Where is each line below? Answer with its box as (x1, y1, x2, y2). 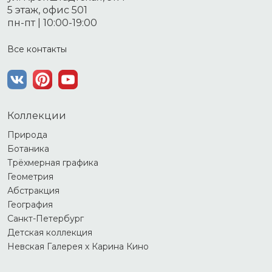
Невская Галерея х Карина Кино (7, 240, 149, 252)
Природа (7, 129, 47, 140)
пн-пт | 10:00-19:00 (7, 16, 97, 29)
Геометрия (7, 171, 53, 182)
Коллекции (7, 109, 66, 121)
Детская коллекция (7, 226, 92, 238)
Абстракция (7, 185, 59, 196)
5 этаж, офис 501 (7, 4, 87, 16)
